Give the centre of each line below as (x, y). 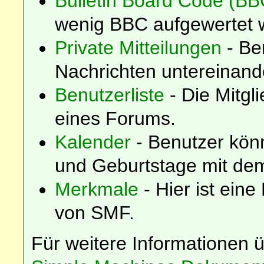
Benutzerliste (110, 95)
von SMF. (95, 212)
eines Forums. (115, 118)
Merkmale (97, 189)
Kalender (93, 142)
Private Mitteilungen (138, 47)
